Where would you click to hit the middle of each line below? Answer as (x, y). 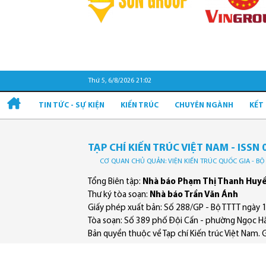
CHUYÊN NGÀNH (204, 106)
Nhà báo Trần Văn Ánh (194, 195)
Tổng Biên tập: (115, 182)
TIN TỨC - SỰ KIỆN (72, 106)
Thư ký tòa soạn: (119, 195)
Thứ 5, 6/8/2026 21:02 (120, 81)
